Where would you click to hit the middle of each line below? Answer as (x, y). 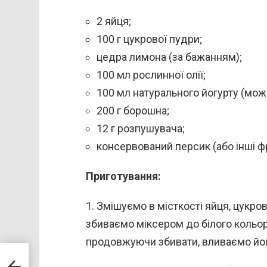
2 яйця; (114, 21)
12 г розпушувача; (141, 128)
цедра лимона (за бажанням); (169, 57)
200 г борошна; (133, 110)
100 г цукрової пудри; (149, 39)
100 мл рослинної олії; (151, 74)
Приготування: (123, 176)
